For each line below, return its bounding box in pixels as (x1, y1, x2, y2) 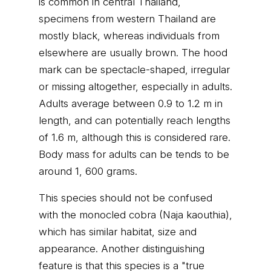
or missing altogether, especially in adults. (39, 80, 232, 93)
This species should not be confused (39, 192, 212, 204)
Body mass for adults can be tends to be (39, 148, 229, 160)
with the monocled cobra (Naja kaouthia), (39, 209, 232, 221)
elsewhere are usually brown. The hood (39, 47, 227, 59)
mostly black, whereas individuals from (39, 30, 220, 42)
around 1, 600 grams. (39, 165, 137, 177)
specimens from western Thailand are (39, 13, 216, 25)
